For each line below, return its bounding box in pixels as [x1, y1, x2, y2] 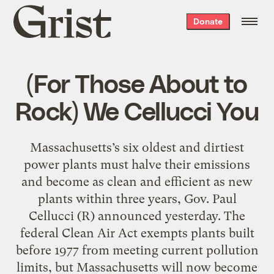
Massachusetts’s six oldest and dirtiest [30, 139, 244, 155]
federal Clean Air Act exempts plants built [20, 225, 254, 240]
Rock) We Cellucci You [15, 94, 259, 125]
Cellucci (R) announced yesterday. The [29, 208, 245, 223]
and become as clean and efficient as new [21, 174, 253, 189]
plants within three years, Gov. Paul [37, 191, 237, 206]
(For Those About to [26, 67, 248, 98]
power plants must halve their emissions [24, 157, 250, 172]
